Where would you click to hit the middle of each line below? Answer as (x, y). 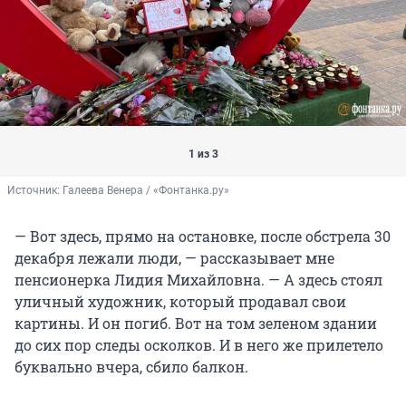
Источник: (35, 191)
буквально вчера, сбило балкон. (131, 367)
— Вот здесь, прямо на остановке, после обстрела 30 (203, 237)
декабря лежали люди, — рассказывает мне (174, 258)
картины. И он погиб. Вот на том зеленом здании (196, 324)
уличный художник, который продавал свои (180, 302)
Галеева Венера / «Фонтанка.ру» (146, 191)
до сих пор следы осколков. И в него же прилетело (199, 345)
